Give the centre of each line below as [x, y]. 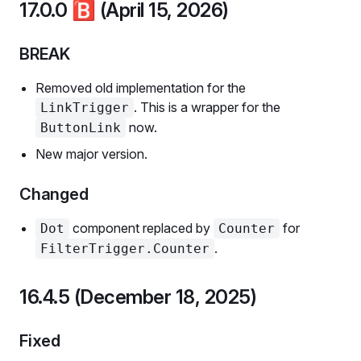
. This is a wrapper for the [207, 107]
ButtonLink [81, 128]
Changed [54, 194]
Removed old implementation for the [141, 88]
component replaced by [141, 228]
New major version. [91, 154]
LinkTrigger [85, 108]
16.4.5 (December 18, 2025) [138, 297]
